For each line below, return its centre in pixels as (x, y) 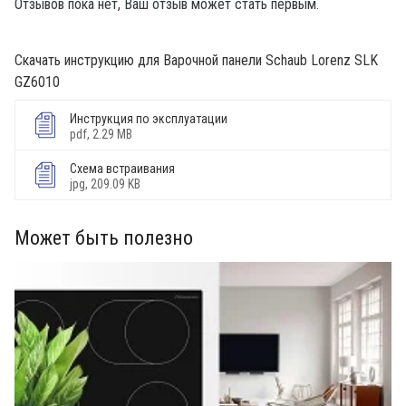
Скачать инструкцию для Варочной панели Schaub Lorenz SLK (196, 61)
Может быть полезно (104, 238)
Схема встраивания (122, 169)
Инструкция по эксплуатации (149, 119)
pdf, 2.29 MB (101, 135)
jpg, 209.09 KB (105, 184)
